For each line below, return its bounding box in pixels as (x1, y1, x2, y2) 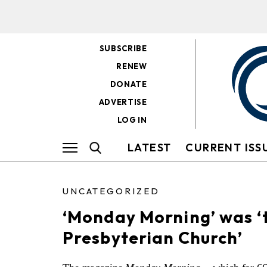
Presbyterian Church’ (63, 227, 243, 248)
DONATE (110, 79, 147, 89)
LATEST (128, 141, 172, 154)
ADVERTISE (98, 97, 147, 107)
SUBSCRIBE (99, 44, 147, 53)
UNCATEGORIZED (63, 185, 160, 197)
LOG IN (117, 115, 147, 125)
